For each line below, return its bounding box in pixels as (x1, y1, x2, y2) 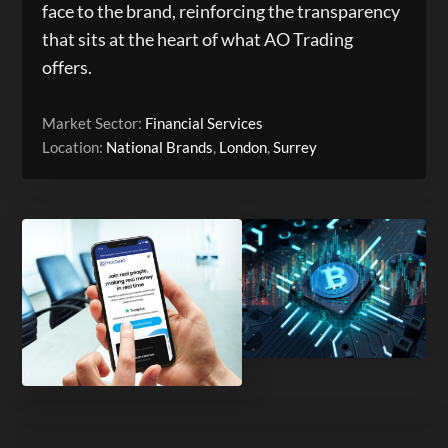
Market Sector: (42, 114, 146, 132)
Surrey (273, 138, 318, 156)
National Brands (106, 138, 214, 156)
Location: (42, 138, 107, 156)
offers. (42, 56, 93, 78)
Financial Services (145, 114, 264, 132)
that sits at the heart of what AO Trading (42, 28, 354, 50)
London (219, 138, 268, 156)
